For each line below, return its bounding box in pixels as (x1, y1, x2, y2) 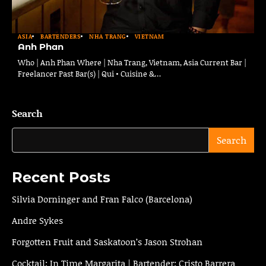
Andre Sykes (12, 213, 63, 227)
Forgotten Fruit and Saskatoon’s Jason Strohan (12, 235, 202, 248)
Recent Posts (12, 168, 110, 186)
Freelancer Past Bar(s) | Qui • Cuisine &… (18, 68, 161, 79)
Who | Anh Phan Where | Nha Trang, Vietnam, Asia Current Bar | (18, 56, 246, 68)
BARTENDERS (40, 31, 81, 40)
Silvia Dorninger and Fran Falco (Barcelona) (12, 192, 192, 205)
